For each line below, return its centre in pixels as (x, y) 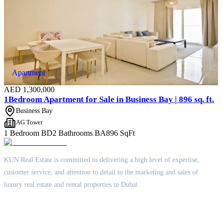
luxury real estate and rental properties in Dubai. (72, 184)
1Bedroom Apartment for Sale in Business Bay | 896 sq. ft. (109, 99)
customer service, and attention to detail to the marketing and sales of (101, 172)
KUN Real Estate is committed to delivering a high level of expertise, (102, 160)
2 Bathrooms (73, 133)
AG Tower (29, 123)
